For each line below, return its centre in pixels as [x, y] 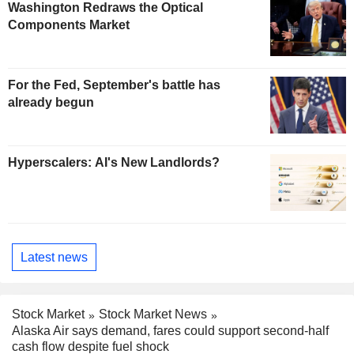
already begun [51, 103]
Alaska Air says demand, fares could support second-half [170, 330]
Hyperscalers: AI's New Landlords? [114, 163]
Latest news [54, 257]
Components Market [69, 25]
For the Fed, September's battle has [114, 85]
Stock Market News [153, 314]
